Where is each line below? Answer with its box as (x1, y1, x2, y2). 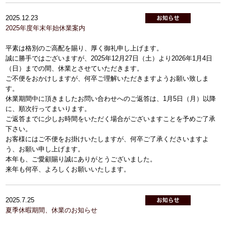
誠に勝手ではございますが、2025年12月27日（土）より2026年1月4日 (6, 54, 213, 62)
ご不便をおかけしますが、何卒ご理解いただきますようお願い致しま (6, 75, 209, 82)
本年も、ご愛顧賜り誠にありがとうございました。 (6, 155, 157, 163)
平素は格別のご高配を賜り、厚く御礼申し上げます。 (6, 44, 163, 52)
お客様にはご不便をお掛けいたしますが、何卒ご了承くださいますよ (6, 135, 209, 143)
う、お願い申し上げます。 (6, 145, 85, 153)
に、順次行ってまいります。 (6, 105, 91, 112)
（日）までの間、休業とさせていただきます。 (6, 65, 144, 72)
